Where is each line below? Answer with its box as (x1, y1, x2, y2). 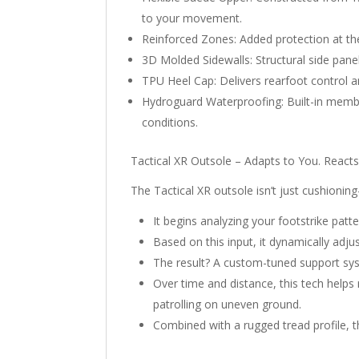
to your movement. (142, 10, 242, 26)
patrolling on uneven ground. (153, 296, 301, 312)
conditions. (142, 114, 198, 130)
